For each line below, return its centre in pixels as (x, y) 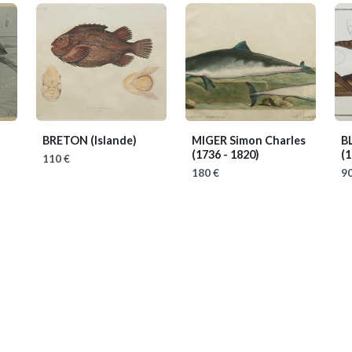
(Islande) (114, 140)
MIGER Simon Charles (249, 140)
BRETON (66, 140)
